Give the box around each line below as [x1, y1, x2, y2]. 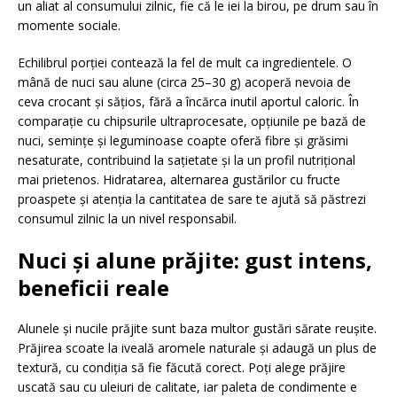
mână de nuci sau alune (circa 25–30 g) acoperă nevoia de [18, 74, 351, 90]
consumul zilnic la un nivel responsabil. [18, 210, 237, 227]
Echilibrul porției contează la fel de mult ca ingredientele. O [18, 54, 352, 71]
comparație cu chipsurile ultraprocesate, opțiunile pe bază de [18, 113, 366, 129]
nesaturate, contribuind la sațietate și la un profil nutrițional [18, 152, 355, 168]
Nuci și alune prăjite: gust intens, [18, 245, 372, 275]
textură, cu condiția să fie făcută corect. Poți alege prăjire [18, 359, 346, 376]
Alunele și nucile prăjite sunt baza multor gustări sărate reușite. [18, 320, 377, 337]
